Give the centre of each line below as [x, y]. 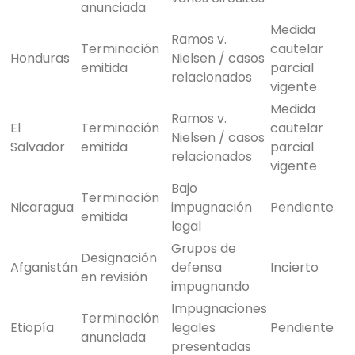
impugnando [210, 287]
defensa [197, 268]
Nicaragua [42, 208]
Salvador [38, 147]
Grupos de [204, 249]
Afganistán [44, 268]
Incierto [294, 268]
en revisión [114, 277]
